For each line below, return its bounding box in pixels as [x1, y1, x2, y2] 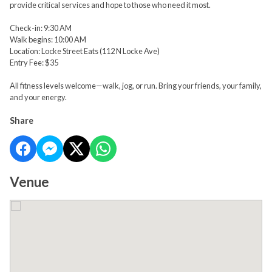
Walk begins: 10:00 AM [10, 35, 86, 45]
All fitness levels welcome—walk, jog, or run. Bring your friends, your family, [10, 81, 262, 91]
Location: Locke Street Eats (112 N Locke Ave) [10, 46, 160, 56]
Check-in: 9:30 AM [10, 23, 72, 33]
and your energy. [10, 92, 67, 103]
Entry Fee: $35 [10, 58, 58, 68]
